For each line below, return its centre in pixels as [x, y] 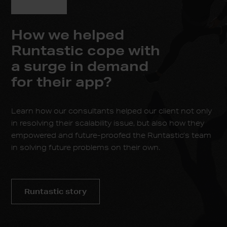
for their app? [62, 81]
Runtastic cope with [86, 50]
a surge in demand [80, 66]
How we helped [68, 34]
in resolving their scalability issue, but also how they [108, 123]
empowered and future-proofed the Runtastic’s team [111, 135]
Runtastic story [56, 191]
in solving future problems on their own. [86, 147]
